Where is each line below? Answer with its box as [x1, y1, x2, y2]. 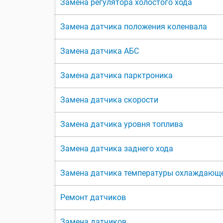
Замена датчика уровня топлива [60, 119, 183, 129]
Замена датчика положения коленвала [60, 22, 207, 32]
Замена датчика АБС [60, 46, 139, 56]
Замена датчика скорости [60, 95, 158, 105]
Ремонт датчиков [60, 193, 126, 203]
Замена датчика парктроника [60, 71, 173, 81]
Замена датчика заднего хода [60, 144, 173, 154]
